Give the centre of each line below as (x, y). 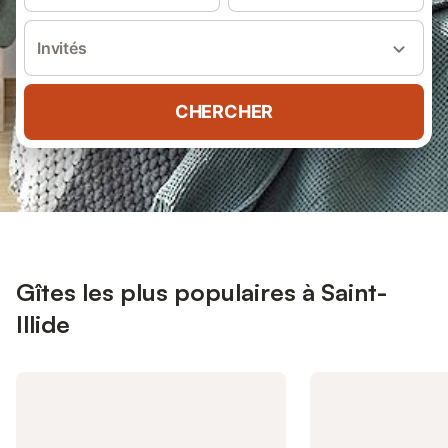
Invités (62, 48)
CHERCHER (224, 111)
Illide (43, 324)
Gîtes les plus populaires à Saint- (201, 292)
